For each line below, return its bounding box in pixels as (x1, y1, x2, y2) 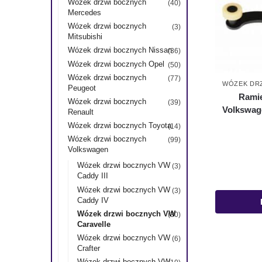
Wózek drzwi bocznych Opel (67, 59, 164, 68)
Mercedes (67, 8, 101, 17)
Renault (67, 107, 94, 116)
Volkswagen (67, 145, 108, 154)
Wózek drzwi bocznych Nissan (67, 46, 172, 55)
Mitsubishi (67, 32, 102, 42)
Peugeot (67, 83, 96, 92)
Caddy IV (77, 195, 109, 205)
